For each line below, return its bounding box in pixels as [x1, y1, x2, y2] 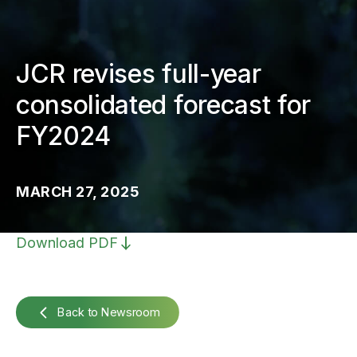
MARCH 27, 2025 [16, 183, 139, 200]
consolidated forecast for [16, 89, 311, 120]
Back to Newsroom [57, 305, 159, 319]
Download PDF [16, 234, 118, 251]
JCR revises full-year [16, 58, 261, 89]
